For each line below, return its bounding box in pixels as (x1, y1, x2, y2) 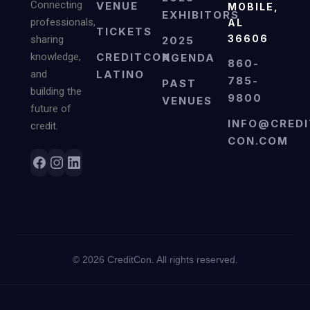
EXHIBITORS (162, 8, 239, 21)
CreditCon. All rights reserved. (104, 253, 238, 265)
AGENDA (162, 51, 215, 64)
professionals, (30, 15, 95, 28)
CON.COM (228, 134, 289, 147)
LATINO (96, 67, 145, 81)
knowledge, (30, 50, 81, 63)
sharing (30, 33, 64, 46)
